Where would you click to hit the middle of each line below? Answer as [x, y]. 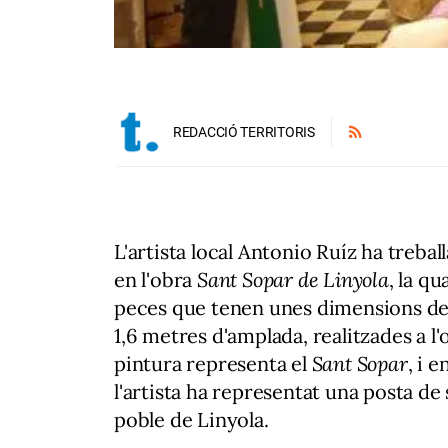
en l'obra [156, 279]
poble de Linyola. [191, 419]
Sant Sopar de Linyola [293, 279]
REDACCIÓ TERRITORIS [244, 131]
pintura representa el [213, 363]
